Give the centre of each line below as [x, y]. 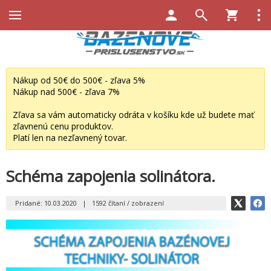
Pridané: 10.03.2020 [46, 203]
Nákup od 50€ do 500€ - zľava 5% [79, 80]
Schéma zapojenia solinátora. [111, 176]
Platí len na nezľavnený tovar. [70, 137]
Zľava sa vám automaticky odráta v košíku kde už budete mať [133, 114]
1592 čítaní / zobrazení [128, 203]
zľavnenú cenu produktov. [63, 126]
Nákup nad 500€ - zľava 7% [66, 91]
